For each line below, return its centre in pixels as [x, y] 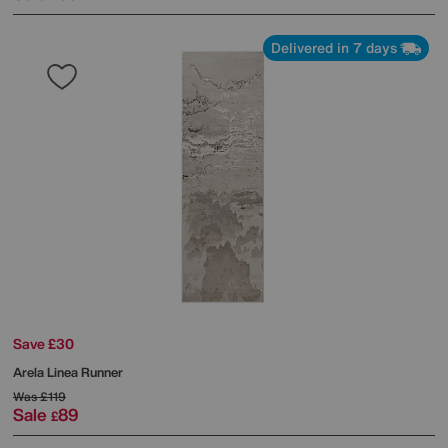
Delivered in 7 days [334, 48]
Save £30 [43, 344]
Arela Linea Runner [68, 373]
